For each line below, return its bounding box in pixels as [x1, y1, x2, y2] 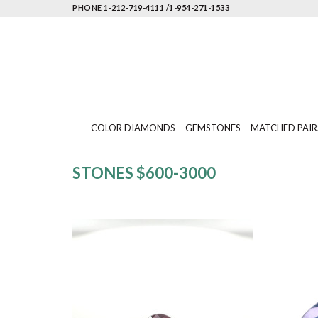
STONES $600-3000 [72, 163, 216, 182]
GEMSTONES [185, 122, 241, 133]
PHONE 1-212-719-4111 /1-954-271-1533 [72, 3, 229, 12]
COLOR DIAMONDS [91, 122, 175, 133]
